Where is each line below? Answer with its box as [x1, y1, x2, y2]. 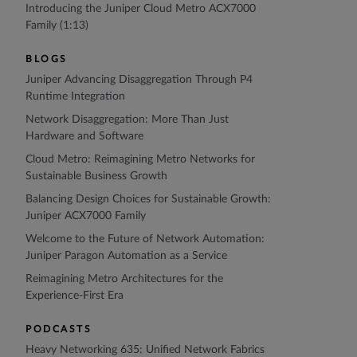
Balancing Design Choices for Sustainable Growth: [25, 194, 271, 206]
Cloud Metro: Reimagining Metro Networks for [25, 154, 255, 166]
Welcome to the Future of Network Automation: [25, 233, 265, 245]
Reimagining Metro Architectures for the [25, 273, 223, 285]
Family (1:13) [25, 20, 88, 32]
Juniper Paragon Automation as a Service [25, 250, 227, 262]
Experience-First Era [25, 290, 124, 302]
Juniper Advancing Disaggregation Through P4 [25, 74, 253, 86]
